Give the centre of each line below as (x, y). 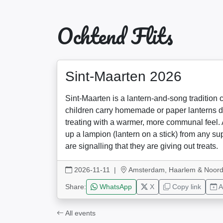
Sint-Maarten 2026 (123, 76)
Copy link (186, 187)
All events (80, 213)
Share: (76, 187)
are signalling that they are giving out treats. (142, 146)
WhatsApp (115, 187)
